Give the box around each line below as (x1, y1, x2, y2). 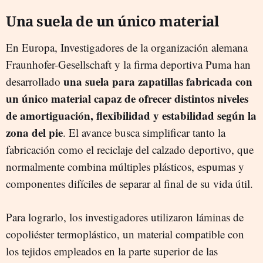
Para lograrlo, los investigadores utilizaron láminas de (6, 209, 244, 224)
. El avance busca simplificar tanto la (63, 124, 225, 140)
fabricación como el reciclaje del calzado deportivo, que (6, 141, 254, 157)
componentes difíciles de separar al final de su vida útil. (6, 176, 253, 191)
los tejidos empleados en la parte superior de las (6, 243, 218, 258)
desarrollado (6, 73, 63, 89)
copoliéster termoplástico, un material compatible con (6, 226, 244, 241)
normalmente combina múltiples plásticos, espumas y (6, 159, 244, 174)
